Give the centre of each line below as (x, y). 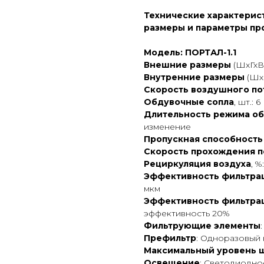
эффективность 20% (187, 214)
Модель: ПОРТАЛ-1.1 (190, 53)
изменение (167, 127)
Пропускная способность (203, 139)
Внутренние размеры (194, 77)
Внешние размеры (187, 65)
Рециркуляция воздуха (197, 164)
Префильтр (170, 238)
